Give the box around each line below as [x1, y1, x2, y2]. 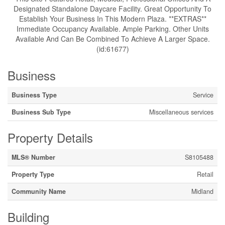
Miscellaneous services [149, 107, 213, 117]
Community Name [12, 187, 66, 196]
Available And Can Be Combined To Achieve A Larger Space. [15, 34, 210, 44]
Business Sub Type [12, 107, 71, 117]
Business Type [12, 90, 57, 99]
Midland [191, 187, 213, 196]
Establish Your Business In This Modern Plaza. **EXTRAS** [19, 14, 206, 24]
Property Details [8, 129, 93, 146]
